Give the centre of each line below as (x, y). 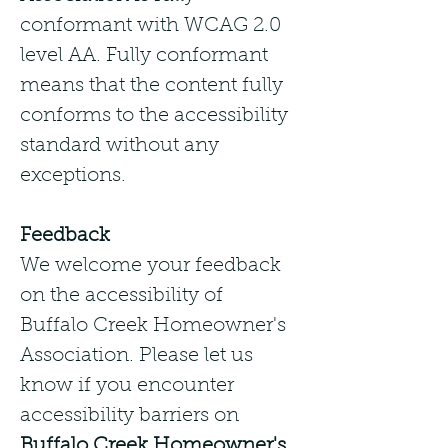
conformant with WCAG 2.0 (150, 26)
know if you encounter (127, 386)
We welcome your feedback (150, 266)
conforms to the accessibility (154, 116)
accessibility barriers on (129, 416)
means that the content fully (151, 86)
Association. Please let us (136, 356)
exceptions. (73, 176)
